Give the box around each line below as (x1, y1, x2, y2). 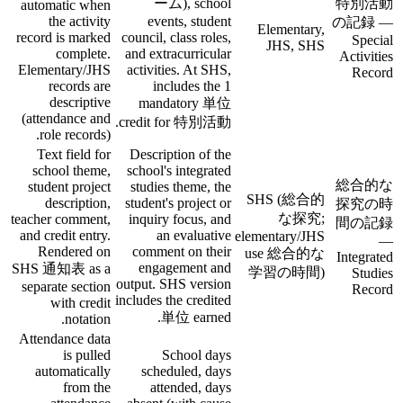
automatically (35, 363, 111, 379)
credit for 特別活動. (119, 113, 231, 130)
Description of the (130, 146, 231, 162)
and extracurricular (125, 45, 231, 61)
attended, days (150, 379, 231, 395)
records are (49, 77, 111, 94)
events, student (148, 13, 231, 29)
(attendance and (22, 110, 111, 126)
